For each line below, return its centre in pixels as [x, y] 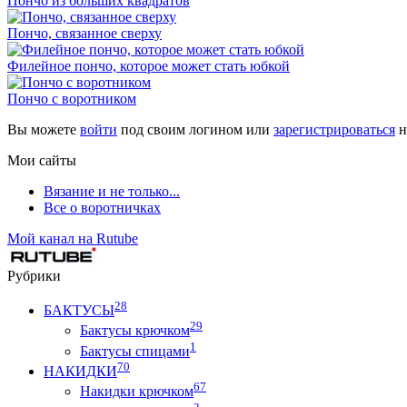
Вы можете [44, 129]
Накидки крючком [137, 392]
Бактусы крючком [135, 331]
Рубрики [34, 275]
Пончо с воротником [72, 98]
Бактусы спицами [135, 351]
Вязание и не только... [112, 191]
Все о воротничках [102, 207]
